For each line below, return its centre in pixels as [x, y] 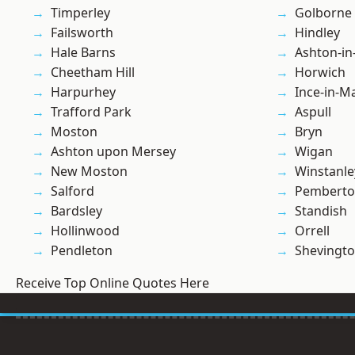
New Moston [89, 172]
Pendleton [82, 251]
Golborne [323, 13]
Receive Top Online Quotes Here [113, 283]
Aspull [313, 112]
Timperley [80, 13]
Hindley [317, 33]
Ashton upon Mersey [113, 152]
